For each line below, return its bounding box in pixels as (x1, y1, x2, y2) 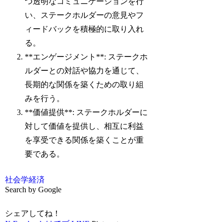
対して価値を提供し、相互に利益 (25, 121, 144, 130)
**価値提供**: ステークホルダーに (25, 108, 148, 116)
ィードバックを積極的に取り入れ (25, 24, 144, 33)
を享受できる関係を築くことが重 (25, 135, 144, 144)
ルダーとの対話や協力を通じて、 (25, 66, 144, 75)
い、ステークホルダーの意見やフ (25, 10, 144, 19)
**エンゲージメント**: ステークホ (25, 52, 148, 61)
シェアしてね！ (5, 209, 61, 218)
